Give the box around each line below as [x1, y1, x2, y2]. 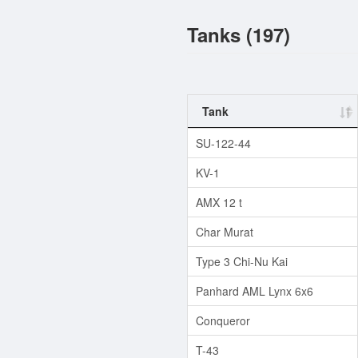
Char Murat [196, 223, 253, 240]
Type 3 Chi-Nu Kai [196, 253, 288, 269]
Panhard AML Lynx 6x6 [196, 282, 313, 299]
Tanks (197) [187, 20, 290, 48]
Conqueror [196, 312, 250, 328]
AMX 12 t [196, 193, 242, 210]
